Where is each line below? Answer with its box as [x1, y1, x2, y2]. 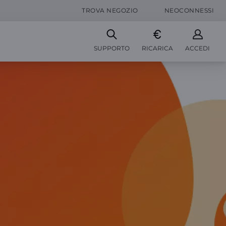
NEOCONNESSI [164, 7, 214, 14]
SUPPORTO [94, 44, 130, 52]
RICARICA [142, 44, 173, 52]
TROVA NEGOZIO [82, 7, 138, 14]
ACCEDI [185, 44, 210, 52]
